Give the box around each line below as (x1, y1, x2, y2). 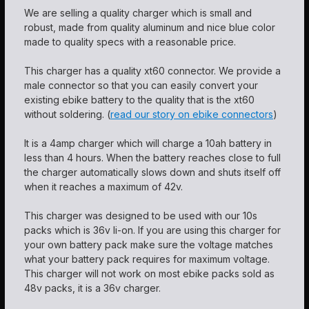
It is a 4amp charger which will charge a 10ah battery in (24, 137, 272, 150)
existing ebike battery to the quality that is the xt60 (24, 94, 255, 106)
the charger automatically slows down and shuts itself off (24, 166, 281, 179)
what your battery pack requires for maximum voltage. (24, 253, 270, 266)
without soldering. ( (24, 108, 110, 121)
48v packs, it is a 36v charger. (24, 282, 161, 295)
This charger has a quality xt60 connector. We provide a (24, 65, 281, 77)
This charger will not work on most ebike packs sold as (24, 268, 275, 280)
